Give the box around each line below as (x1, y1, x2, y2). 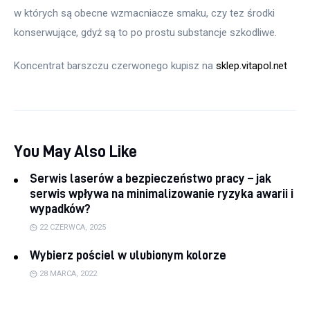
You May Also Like (14, 141, 138, 160)
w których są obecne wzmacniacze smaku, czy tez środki (14, 7, 277, 20)
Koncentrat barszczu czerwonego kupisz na (14, 59, 217, 72)
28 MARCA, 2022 (39, 269, 98, 279)
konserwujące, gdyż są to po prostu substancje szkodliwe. (14, 26, 277, 39)
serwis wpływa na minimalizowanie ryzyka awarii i (29, 187, 294, 200)
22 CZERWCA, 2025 (39, 223, 107, 232)
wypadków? (29, 202, 91, 215)
